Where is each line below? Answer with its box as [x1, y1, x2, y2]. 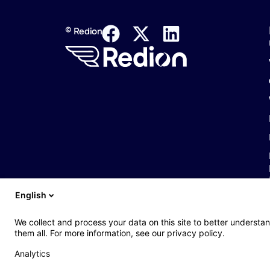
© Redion [64, 25, 102, 37]
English [15, 190, 46, 200]
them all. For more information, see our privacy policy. [14, 227, 225, 238]
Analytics [14, 248, 50, 259]
